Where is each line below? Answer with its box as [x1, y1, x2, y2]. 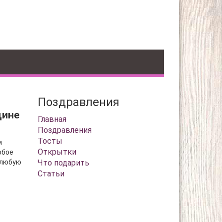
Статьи [38, 169, 64, 178]
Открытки [38, 147, 76, 157]
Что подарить [38, 158, 89, 167]
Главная [38, 114, 66, 124]
